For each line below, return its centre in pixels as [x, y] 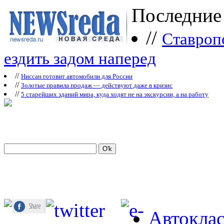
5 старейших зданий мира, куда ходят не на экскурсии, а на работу [115, 94]
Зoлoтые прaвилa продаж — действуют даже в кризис [97, 85]
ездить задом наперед [80, 60]
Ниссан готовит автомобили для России [77, 76]
